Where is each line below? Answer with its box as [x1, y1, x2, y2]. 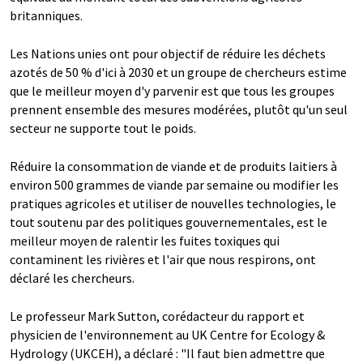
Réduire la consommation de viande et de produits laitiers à [10, 158, 337, 175]
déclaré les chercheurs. [10, 270, 135, 287]
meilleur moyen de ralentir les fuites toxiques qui [10, 233, 280, 250]
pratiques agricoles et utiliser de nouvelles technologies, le [10, 195, 336, 212]
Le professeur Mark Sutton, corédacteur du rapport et [10, 308, 305, 325]
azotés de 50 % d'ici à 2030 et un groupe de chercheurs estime [10, 64, 347, 81]
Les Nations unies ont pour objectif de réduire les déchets [10, 45, 326, 62]
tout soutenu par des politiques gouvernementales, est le [10, 214, 327, 231]
